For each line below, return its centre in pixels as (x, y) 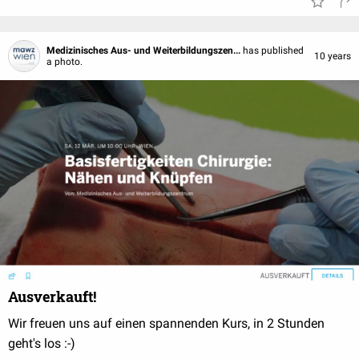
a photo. (65, 62)
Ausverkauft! (52, 296)
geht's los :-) (42, 343)
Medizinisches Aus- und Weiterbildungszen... (145, 50)
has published (273, 50)
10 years (333, 56)
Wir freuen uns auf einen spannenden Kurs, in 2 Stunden (166, 323)
